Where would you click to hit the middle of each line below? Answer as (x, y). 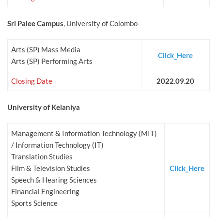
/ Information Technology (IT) (57, 145)
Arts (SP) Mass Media (46, 50)
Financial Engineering (45, 192)
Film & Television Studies (51, 168)
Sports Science (34, 203)
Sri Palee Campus (35, 23)
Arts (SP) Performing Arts (52, 61)
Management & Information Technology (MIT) (84, 133)
